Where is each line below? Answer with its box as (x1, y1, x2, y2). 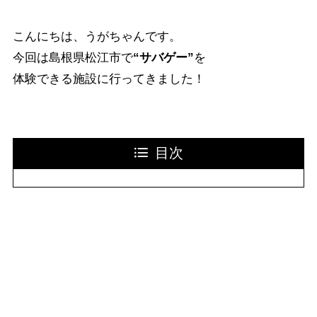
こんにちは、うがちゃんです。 (12, 29, 181, 43)
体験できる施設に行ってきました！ (12, 71, 205, 86)
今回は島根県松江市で (12, 50, 133, 64)
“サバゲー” (132, 50, 194, 64)
